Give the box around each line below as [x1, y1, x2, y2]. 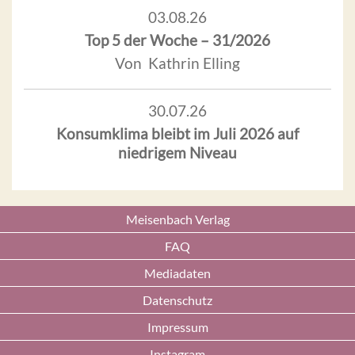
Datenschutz [143, 292, 212, 307]
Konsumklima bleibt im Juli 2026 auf [56, 124, 299, 143]
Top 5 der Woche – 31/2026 [85, 30, 270, 49]
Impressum [147, 319, 208, 334]
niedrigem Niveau [118, 143, 237, 162]
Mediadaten [144, 265, 211, 281]
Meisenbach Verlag [125, 212, 230, 227]
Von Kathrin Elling [115, 53, 240, 72]
